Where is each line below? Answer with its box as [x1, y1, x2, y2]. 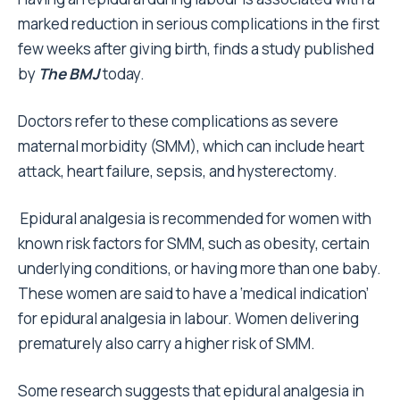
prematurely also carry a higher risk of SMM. [18, 333, 315, 354]
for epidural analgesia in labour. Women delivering [18, 308, 359, 329]
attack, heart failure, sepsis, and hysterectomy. [18, 161, 337, 182]
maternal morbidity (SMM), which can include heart [18, 136, 364, 157]
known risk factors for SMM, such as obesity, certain [18, 233, 370, 254]
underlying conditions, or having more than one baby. [18, 258, 381, 279]
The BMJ [38, 63, 100, 85]
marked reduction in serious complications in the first [18, 13, 379, 35]
